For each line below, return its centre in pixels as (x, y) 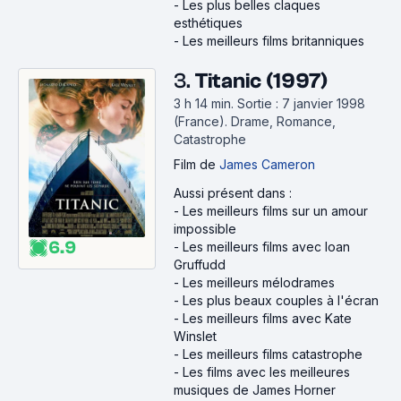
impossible (205, 229)
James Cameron (267, 164)
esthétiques (208, 23)
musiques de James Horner (255, 390)
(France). (202, 121)
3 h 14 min (202, 103)
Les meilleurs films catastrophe (273, 354)
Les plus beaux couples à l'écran (281, 300)
